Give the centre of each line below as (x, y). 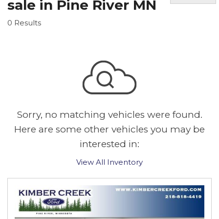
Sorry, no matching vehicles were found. (109, 115)
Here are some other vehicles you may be (109, 129)
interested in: (109, 144)
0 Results (24, 23)
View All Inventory (109, 162)
